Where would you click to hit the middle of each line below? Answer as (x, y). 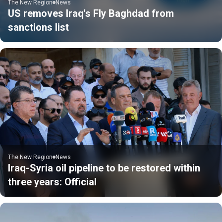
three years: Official (52, 182)
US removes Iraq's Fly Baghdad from (91, 13)
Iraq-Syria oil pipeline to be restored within (104, 168)
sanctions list (38, 27)
